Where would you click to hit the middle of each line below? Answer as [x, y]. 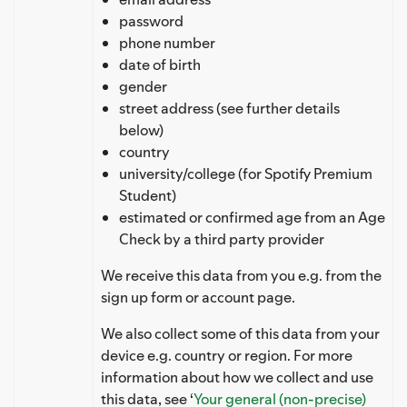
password [151, 20]
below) [141, 129]
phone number [167, 42]
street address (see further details [229, 108]
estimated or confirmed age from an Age [252, 217]
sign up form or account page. [198, 297]
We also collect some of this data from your [240, 333]
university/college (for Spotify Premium [246, 173]
